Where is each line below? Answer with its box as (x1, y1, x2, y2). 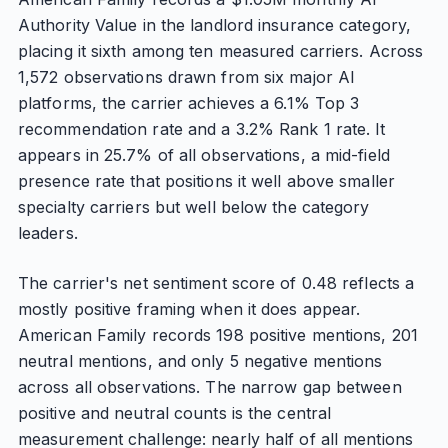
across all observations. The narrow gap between (17, 377, 402, 397)
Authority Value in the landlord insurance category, (17, 15, 412, 35)
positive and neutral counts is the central (17, 403, 332, 423)
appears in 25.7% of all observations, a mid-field (17, 145, 390, 165)
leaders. (17, 223, 78, 243)
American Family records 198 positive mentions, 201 (17, 325, 418, 345)
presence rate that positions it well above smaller (17, 171, 395, 191)
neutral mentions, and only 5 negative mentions (17, 351, 383, 371)
